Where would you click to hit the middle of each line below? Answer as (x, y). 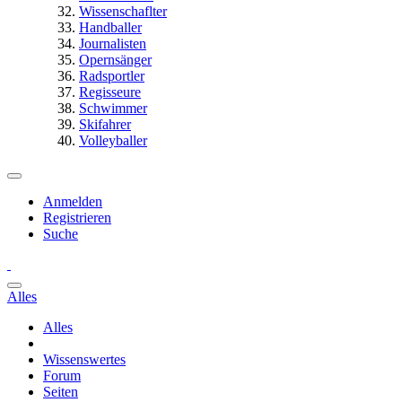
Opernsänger (115, 60)
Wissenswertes (84, 359)
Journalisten (113, 44)
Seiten (61, 392)
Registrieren (77, 218)
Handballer (110, 27)
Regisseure (110, 92)
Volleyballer (113, 140)
